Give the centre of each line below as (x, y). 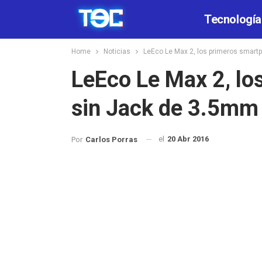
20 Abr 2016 (188, 139)
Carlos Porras (111, 139)
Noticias (117, 51)
